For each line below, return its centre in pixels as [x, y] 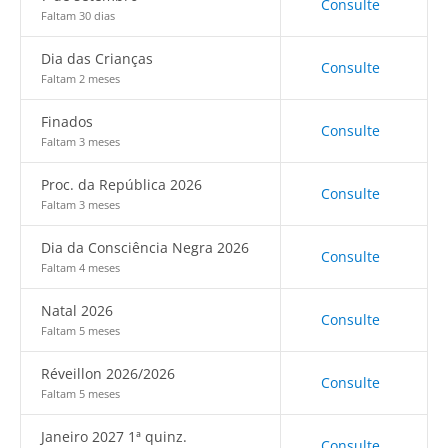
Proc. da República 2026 [121, 184]
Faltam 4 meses [80, 267]
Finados [67, 121]
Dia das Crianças [97, 58]
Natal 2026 [77, 310]
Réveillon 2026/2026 [108, 373]
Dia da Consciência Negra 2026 [145, 247]
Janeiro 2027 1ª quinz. [114, 436]
